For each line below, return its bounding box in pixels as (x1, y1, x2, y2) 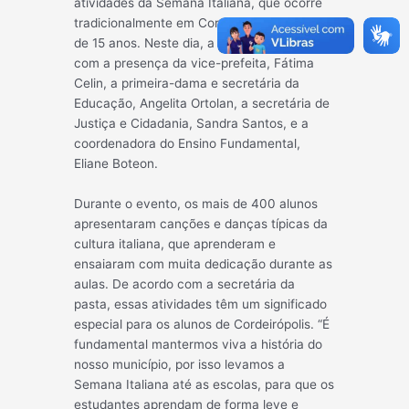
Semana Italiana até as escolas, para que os (74, 377, 335, 393)
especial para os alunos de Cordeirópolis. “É (74, 317, 330, 332)
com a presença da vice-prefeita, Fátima (74, 56, 315, 71)
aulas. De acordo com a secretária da (74, 277, 296, 292)
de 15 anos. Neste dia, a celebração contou (74, 36, 330, 51)
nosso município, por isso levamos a (74, 357, 286, 372)
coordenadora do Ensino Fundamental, (74, 136, 301, 152)
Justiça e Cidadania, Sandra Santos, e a (74, 116, 309, 131)
